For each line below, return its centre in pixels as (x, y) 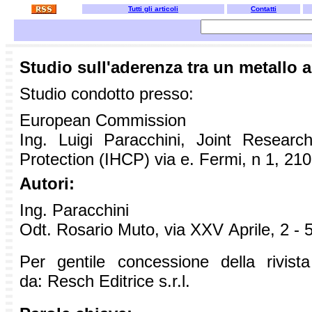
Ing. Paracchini (74, 210)
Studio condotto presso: (107, 94)
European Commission (103, 120)
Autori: (47, 183)
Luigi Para (99, 140)
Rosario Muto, (106, 229)
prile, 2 (267, 229)
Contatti (264, 9)
